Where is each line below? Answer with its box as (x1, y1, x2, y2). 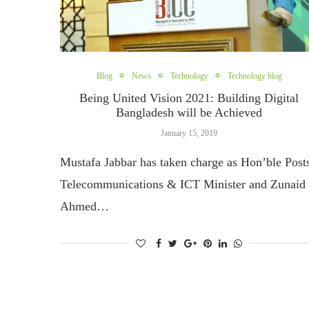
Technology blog (227, 70, 282, 81)
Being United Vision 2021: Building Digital (79, 90, 299, 105)
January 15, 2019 (161, 128, 218, 138)
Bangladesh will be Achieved (116, 105, 263, 119)
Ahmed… (60, 199, 109, 213)
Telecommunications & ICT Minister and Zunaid (60, 177, 306, 191)
